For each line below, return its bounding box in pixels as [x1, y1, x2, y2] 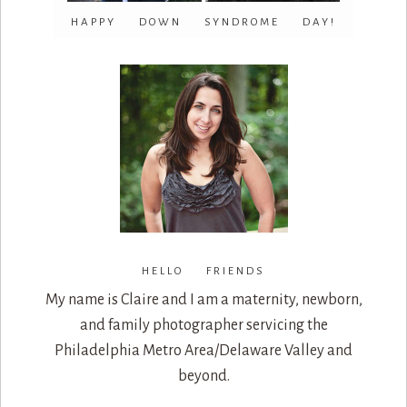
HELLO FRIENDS [142, 265, 265, 278]
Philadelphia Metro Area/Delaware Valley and [55, 342, 352, 360]
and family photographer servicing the [79, 317, 328, 334]
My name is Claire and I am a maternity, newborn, [45, 292, 362, 309]
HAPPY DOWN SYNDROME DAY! [70, 15, 337, 28]
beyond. [177, 368, 230, 385]
